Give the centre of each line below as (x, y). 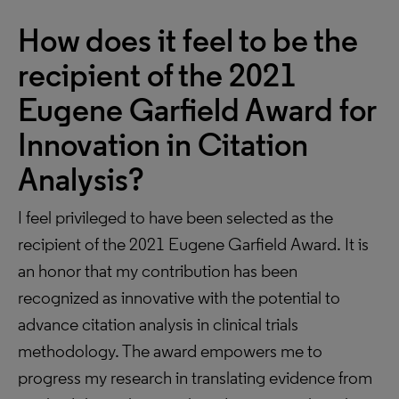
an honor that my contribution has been (158, 271)
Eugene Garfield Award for (197, 110)
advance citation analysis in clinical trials (158, 324)
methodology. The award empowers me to (170, 351)
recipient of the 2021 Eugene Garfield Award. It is (193, 244)
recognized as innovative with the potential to (179, 297)
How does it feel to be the (188, 41)
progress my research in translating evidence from (195, 378)
